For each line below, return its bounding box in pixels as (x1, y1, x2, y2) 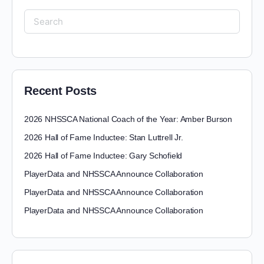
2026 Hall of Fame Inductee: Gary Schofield (24, 151, 183, 161)
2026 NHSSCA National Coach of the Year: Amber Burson (24, 114, 233, 124)
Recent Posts (24, 84, 97, 98)
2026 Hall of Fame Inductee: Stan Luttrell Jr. (24, 133, 183, 143)
